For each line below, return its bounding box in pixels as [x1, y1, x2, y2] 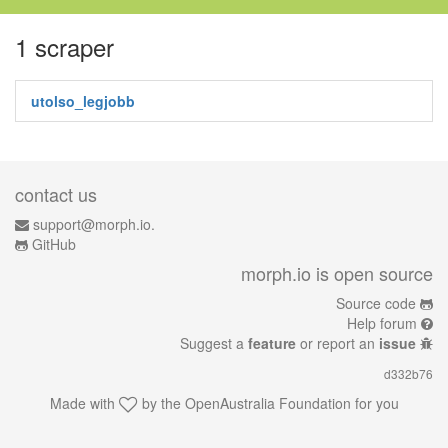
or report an [296, 333, 379, 353]
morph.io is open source [241, 260, 433, 286]
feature [248, 333, 296, 353]
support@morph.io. [33, 214, 155, 234]
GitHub [32, 234, 76, 254]
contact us [15, 181, 97, 207]
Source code [336, 293, 416, 313]
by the [137, 393, 185, 413]
